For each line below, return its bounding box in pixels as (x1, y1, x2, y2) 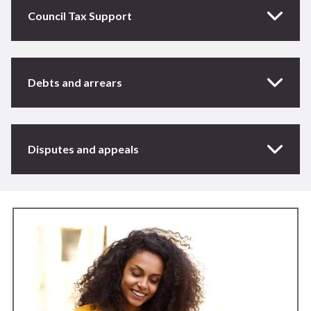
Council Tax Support (28, 9, 132, 23)
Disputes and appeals (28, 142, 139, 156)
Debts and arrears (28, 76, 122, 90)
